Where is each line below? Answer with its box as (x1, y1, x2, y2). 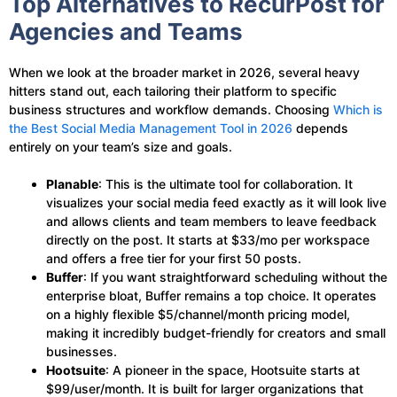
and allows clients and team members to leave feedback (46, 213, 377, 229)
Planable (46, 175, 98, 191)
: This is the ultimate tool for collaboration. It (98, 175, 353, 191)
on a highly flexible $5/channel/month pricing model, (46, 306, 350, 322)
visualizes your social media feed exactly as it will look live (46, 194, 386, 210)
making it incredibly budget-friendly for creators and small (46, 324, 385, 340)
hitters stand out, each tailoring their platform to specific (9, 82, 337, 98)
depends (292, 120, 348, 136)
